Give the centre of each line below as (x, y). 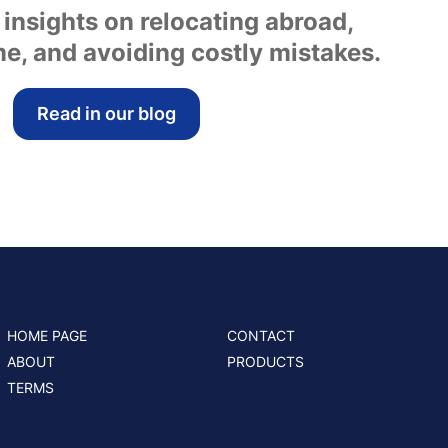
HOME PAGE (46, 335)
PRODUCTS (266, 361)
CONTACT (261, 335)
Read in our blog (107, 114)
